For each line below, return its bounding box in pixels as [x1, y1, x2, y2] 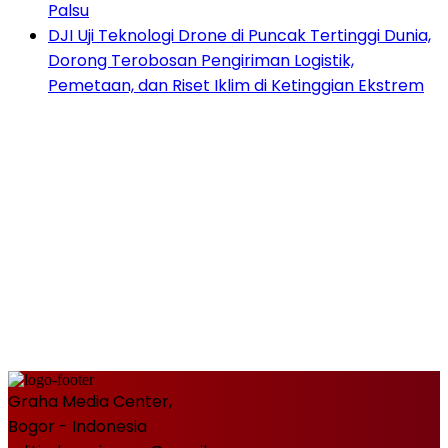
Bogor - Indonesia [8, 414, 147, 438]
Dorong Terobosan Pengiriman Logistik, [48, 48, 354, 72]
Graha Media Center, [8, 389, 172, 413]
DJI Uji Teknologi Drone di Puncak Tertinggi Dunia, [48, 23, 431, 47]
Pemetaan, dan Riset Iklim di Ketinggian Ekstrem [48, 73, 424, 97]
